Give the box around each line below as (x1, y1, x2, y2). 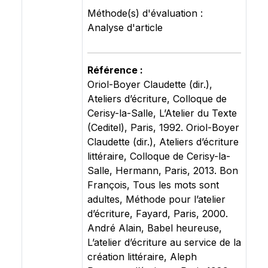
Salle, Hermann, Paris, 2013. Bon (87, 165, 238, 176)
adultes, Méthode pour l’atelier (87, 193, 226, 205)
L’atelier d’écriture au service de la (87, 236, 241, 248)
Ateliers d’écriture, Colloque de (87, 93, 227, 105)
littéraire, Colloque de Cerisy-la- (87, 150, 230, 162)
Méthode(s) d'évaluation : (87, 7, 203, 19)
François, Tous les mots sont (87, 179, 219, 191)
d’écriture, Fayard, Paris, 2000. (87, 208, 228, 220)
